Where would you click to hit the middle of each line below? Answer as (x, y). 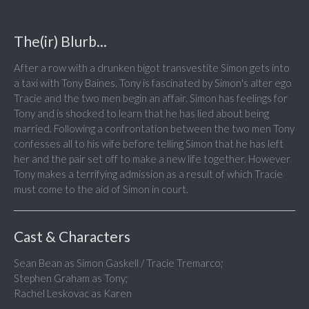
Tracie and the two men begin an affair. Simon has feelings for (151, 98)
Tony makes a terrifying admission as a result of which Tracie (148, 174)
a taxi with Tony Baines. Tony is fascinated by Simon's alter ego (153, 83)
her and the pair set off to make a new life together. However (152, 159)
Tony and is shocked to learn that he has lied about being (141, 113)
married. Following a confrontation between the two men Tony (154, 129)
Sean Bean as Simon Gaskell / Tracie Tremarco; (119, 263)
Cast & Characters (72, 237)
